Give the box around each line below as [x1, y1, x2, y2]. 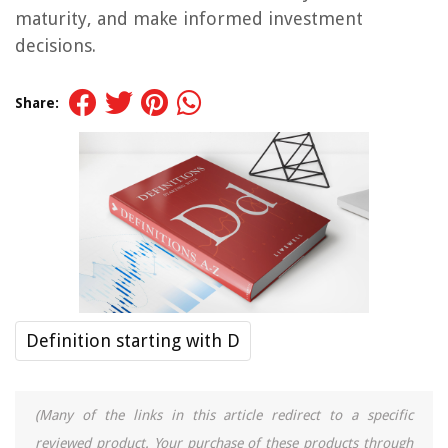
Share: [15, 95, 59, 111]
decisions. [15, 35, 96, 56]
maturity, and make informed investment [15, 8, 363, 29]
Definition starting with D [26, 330, 240, 352]
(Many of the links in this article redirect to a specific [35, 407, 413, 424]
